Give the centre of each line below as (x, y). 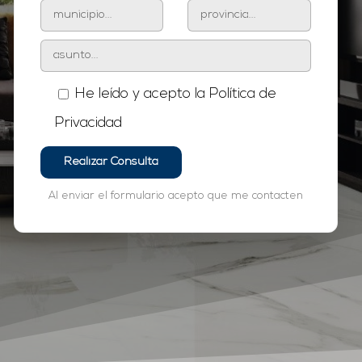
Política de (242, 94)
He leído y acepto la (142, 94)
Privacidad (88, 123)
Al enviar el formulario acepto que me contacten (175, 196)
